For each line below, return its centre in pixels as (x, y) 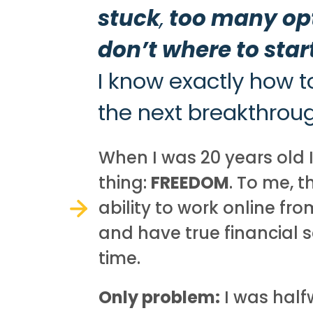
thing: (125, 183)
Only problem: (160, 298)
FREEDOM (190, 183)
